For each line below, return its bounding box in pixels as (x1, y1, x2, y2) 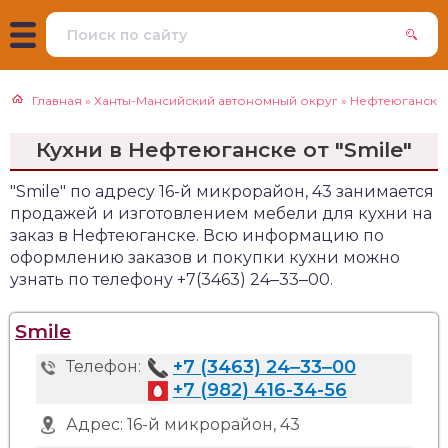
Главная (31, 93, 82, 108)
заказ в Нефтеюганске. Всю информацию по (10, 226, 384, 245)
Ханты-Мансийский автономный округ (93, 93, 338, 108)
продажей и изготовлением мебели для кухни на (10, 204, 432, 223)
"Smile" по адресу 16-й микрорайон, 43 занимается (10, 182, 434, 201)
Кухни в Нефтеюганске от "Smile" (36, 137, 412, 162)
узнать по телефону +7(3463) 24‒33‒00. (10, 270, 333, 289)
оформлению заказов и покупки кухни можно (10, 248, 400, 267)
